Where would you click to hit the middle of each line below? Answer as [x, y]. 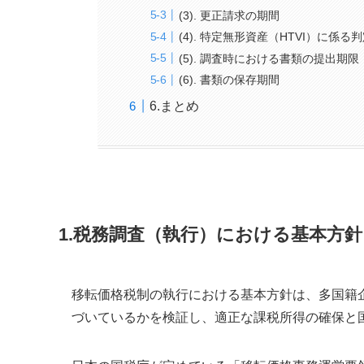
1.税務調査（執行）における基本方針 [210, 235]
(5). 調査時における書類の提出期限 [269, 58]
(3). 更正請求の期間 [230, 15]
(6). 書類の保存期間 [230, 80]
